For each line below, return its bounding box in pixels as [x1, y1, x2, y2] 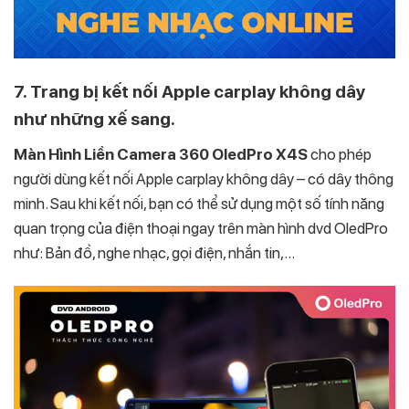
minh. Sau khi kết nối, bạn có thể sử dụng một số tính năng [14, 194, 384, 213]
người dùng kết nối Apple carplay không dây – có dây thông [14, 169, 393, 188]
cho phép [310, 144, 372, 163]
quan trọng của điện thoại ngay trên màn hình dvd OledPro [14, 218, 388, 237]
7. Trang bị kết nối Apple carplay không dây [14, 81, 365, 103]
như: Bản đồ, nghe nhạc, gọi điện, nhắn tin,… [14, 243, 295, 262]
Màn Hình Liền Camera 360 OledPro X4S [14, 144, 310, 163]
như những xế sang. [14, 109, 175, 131]
